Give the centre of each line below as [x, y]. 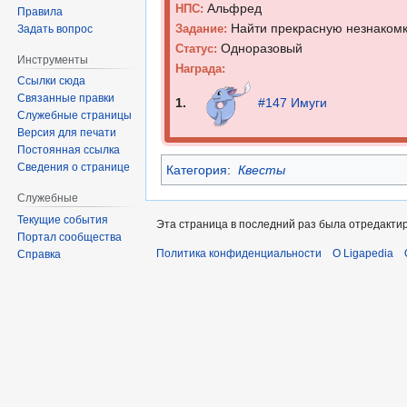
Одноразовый [260, 48]
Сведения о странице [74, 168]
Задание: [201, 28]
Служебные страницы [75, 116]
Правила [40, 11]
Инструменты [53, 60]
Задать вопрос [55, 29]
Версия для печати [67, 133]
